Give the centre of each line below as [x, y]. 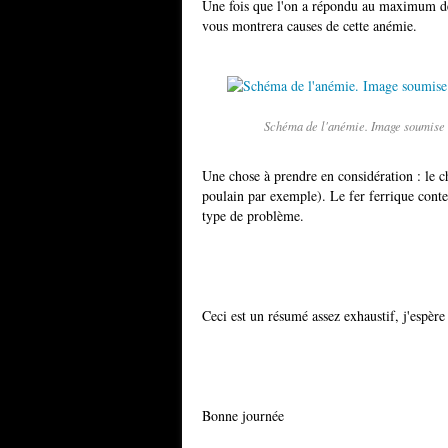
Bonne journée [243, 415]
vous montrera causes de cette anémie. [309, 25]
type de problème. [253, 215]
